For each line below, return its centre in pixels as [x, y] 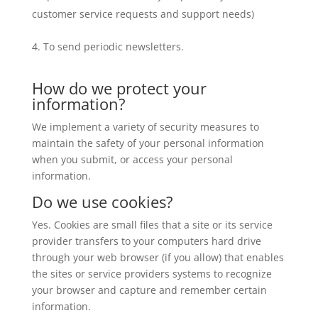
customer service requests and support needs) [143, 13]
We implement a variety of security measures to [145, 126]
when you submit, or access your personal [132, 159]
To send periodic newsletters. [113, 46]
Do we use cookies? [102, 201]
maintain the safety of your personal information [148, 143]
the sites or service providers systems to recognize [152, 273]
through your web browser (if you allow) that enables [158, 257]
